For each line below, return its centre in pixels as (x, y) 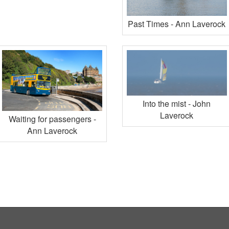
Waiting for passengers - (52, 119)
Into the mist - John (177, 104)
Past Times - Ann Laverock (177, 24)
